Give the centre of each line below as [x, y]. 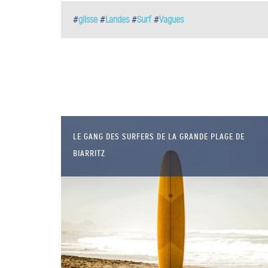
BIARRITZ [89, 153]
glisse [88, 19]
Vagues [171, 19]
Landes [117, 19]
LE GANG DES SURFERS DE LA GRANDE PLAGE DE [159, 136]
